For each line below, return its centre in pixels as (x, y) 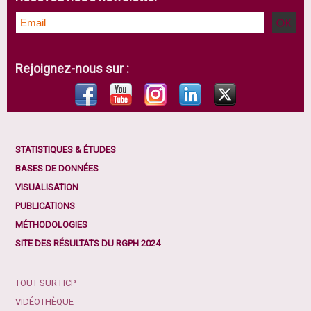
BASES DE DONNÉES (57, 168)
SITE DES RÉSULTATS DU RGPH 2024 (88, 243)
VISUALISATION (47, 187)
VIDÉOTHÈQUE (44, 302)
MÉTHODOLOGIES (51, 225)
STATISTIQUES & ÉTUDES (66, 150)
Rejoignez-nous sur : (72, 68)
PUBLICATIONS (45, 206)
